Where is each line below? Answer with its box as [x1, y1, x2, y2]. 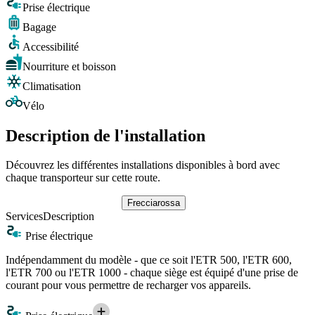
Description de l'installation [6, 126, 205, 145]
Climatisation [22, 79, 81, 92]
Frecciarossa [127, 198, 180, 209]
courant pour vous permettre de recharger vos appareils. [6, 279, 251, 292]
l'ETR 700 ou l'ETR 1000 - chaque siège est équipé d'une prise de [6, 266, 298, 279]
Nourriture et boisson [22, 60, 116, 72]
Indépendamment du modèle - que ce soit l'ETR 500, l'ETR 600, [6, 254, 292, 266]
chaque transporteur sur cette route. [6, 172, 160, 184]
